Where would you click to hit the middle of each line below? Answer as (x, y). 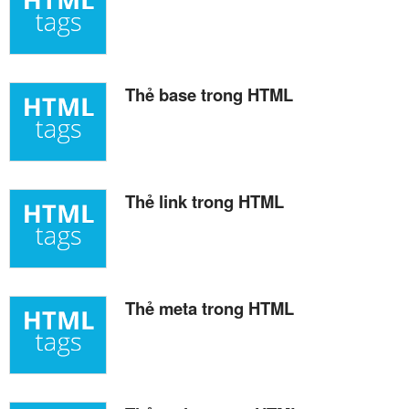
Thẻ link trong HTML (204, 201)
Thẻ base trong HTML (209, 94)
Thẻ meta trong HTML (210, 308)
